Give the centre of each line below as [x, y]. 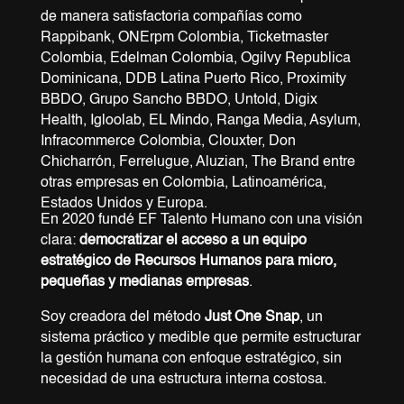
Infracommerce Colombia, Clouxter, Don [168, 142]
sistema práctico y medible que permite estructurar [200, 339]
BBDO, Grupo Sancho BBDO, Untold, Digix [179, 101]
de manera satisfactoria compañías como [171, 18]
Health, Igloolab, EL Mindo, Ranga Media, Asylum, [200, 121]
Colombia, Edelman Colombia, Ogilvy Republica [195, 59]
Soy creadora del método [122, 318]
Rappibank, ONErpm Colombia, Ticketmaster [184, 38]
